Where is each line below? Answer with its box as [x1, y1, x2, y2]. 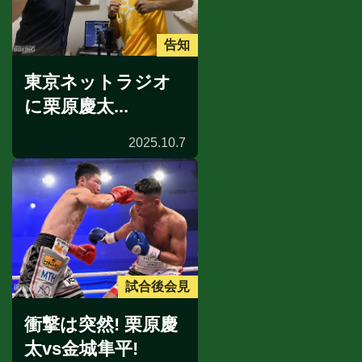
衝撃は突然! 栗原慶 [24, 314, 178, 335]
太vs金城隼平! [24, 338, 138, 359]
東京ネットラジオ [24, 72, 171, 93]
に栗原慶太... [24, 96, 128, 117]
